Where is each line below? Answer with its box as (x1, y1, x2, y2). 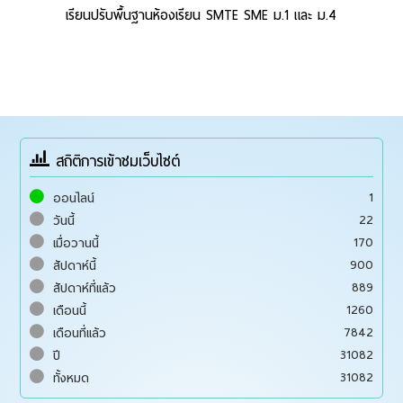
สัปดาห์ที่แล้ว (53, 276, 117, 299)
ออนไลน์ (53, 186, 95, 209)
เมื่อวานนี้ (53, 231, 100, 254)
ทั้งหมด (53, 366, 90, 389)
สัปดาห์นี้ (53, 254, 97, 276)
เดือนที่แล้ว (53, 321, 107, 344)
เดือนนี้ (53, 299, 87, 321)
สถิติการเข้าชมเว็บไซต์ (49, 148, 181, 175)
